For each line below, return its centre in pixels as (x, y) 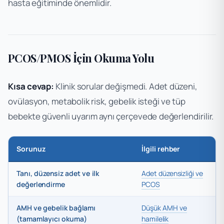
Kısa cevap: (31, 86)
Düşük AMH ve (164, 207)
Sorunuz (31, 148)
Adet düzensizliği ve (172, 173)
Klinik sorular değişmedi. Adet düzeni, (126, 86)
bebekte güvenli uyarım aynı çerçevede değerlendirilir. (111, 116)
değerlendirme (41, 184)
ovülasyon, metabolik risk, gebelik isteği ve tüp (97, 101)
